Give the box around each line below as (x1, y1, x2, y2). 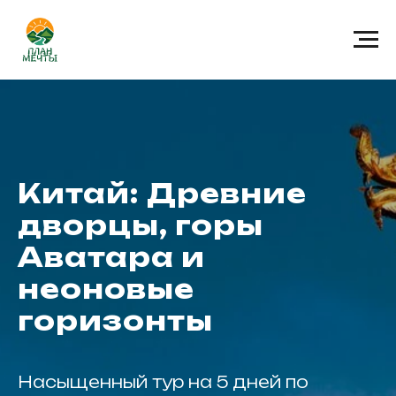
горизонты (18, 304, 213, 337)
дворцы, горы (18, 209, 263, 241)
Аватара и (18, 240, 205, 273)
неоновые (18, 272, 194, 305)
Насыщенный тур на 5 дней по (18, 372, 308, 392)
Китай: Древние (18, 177, 307, 209)
